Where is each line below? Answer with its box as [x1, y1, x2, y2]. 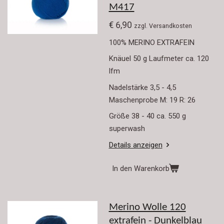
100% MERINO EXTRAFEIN [108, 37, 194, 47]
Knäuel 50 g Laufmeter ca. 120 [108, 54, 209, 63]
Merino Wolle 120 [108, 202, 186, 212]
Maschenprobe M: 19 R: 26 [108, 95, 195, 104]
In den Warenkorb [111, 164, 169, 173]
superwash [108, 124, 145, 133]
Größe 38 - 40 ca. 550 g [108, 111, 188, 121]
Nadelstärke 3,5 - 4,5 [108, 82, 176, 92]
